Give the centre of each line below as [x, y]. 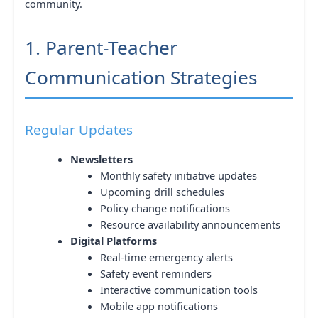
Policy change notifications [165, 208]
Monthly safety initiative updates [178, 175]
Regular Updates [79, 130]
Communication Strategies [141, 77]
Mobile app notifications [159, 306]
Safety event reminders [155, 273]
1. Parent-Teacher [101, 47]
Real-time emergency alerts [166, 257]
